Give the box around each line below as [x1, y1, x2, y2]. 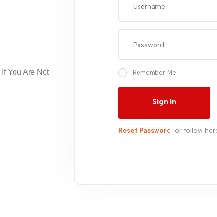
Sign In [152, 97, 176, 106]
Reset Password [118, 126, 171, 135]
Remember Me [133, 68, 176, 76]
